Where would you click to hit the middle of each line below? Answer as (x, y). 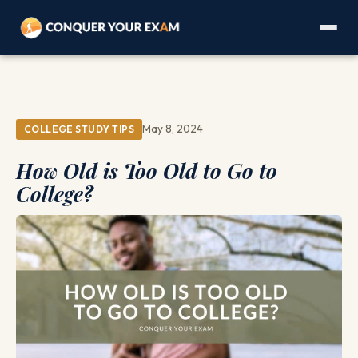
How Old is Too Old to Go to (147, 171)
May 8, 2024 (172, 129)
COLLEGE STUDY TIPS (79, 129)
